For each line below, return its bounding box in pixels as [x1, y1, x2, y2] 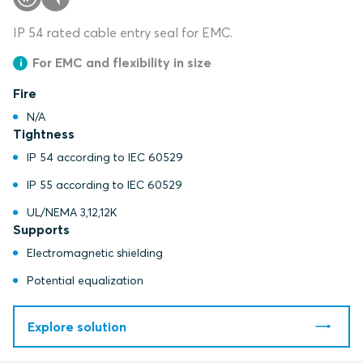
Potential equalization [26, 273, 143, 288]
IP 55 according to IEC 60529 [26, 177, 182, 192]
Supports [13, 221, 70, 237]
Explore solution [28, 318, 126, 335]
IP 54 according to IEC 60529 [26, 150, 183, 164]
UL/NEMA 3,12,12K [26, 205, 117, 220]
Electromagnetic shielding [26, 246, 163, 260]
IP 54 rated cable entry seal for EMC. [13, 24, 233, 41]
